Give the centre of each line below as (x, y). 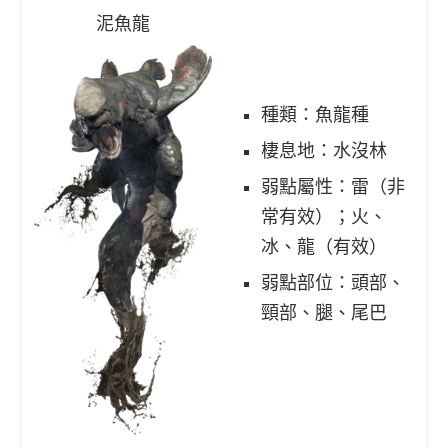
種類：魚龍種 (315, 114)
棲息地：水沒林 (324, 150)
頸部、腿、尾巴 (324, 312)
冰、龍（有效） (324, 246)
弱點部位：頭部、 (333, 282)
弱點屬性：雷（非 (333, 186)
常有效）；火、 (324, 216)
